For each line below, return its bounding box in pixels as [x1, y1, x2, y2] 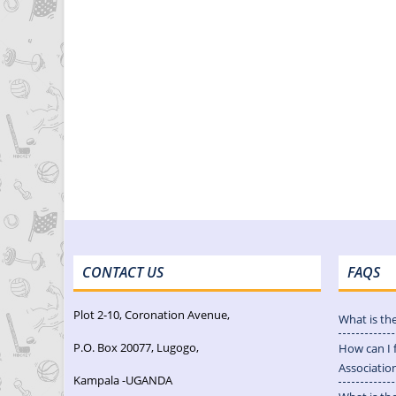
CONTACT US [82, 262, 164, 282]
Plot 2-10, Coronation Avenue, [73, 306, 230, 323]
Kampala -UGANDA [73, 371, 172, 388]
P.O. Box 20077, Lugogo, [73, 339, 199, 355]
